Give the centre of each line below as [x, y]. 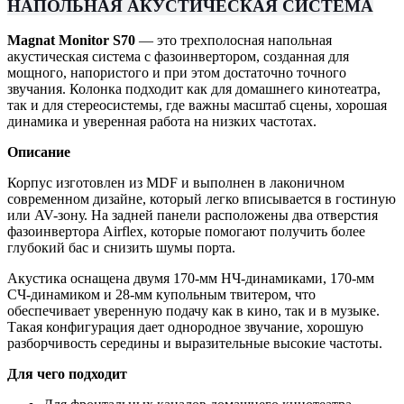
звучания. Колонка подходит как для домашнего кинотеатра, [194, 89]
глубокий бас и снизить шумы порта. [121, 248]
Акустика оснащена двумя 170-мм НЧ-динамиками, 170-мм [191, 279]
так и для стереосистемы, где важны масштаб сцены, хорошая [197, 106]
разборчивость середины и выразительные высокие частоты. [195, 344]
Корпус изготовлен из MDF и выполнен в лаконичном [176, 183]
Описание [39, 152]
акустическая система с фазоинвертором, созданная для [178, 57]
